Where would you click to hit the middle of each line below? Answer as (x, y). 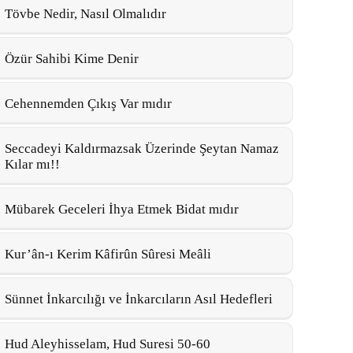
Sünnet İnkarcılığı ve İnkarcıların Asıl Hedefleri (139, 299)
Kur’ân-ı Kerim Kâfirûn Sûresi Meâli (108, 254)
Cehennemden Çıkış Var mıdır (88, 104)
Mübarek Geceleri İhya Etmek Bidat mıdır (122, 209)
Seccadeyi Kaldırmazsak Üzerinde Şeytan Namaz (142, 149)
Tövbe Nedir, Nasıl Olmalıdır (85, 14)
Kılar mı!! (32, 164)
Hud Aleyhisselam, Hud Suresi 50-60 (108, 344)
